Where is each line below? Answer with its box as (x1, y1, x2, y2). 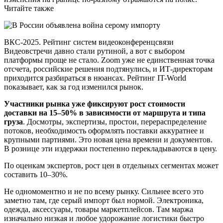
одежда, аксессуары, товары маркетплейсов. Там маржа (4, 205, 193, 214)
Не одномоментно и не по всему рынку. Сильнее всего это (4, 187, 204, 196)
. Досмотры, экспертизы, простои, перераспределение (23, 117, 207, 126)
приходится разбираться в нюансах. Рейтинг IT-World (4, 74, 186, 83)
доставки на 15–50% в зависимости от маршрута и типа (4, 109, 206, 117)
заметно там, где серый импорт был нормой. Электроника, (4, 196, 204, 205)
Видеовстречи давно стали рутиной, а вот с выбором (4, 47, 185, 56)
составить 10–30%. (4, 170, 68, 179)
